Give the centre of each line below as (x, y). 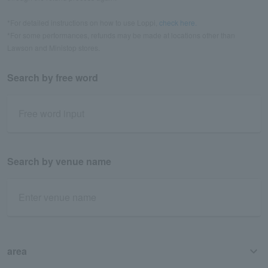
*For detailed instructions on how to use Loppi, (82, 22)
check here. (177, 22)
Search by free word (53, 77)
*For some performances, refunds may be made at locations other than (121, 35)
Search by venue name (59, 161)
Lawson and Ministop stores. (54, 48)
